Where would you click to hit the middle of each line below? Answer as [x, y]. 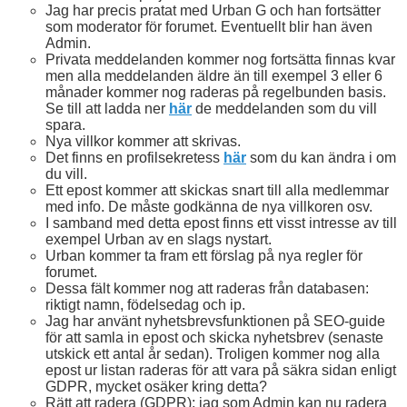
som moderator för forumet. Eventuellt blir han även [209, 27]
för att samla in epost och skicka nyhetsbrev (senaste [214, 338]
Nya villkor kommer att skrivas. [143, 142]
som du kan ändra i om [321, 158]
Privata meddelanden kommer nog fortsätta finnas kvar [220, 60]
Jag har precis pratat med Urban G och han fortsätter [213, 11]
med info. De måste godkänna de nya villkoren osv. [209, 207]
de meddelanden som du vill [284, 109]
